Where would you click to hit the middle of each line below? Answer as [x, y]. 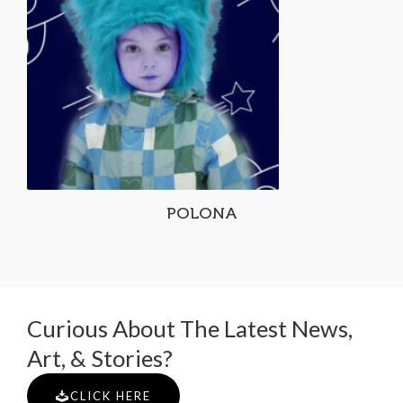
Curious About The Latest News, [190, 329]
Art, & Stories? [100, 358]
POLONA [201, 214]
